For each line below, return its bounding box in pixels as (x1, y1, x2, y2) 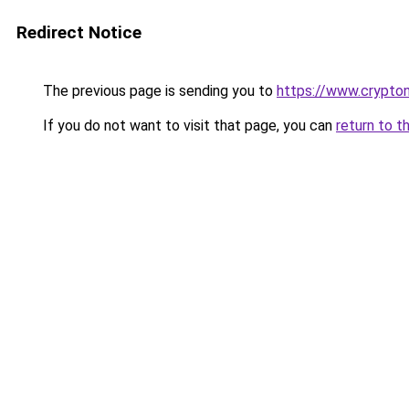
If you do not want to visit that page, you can (39, 117, 336, 134)
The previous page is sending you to (39, 82, 277, 100)
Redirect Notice (16, 22, 142, 43)
